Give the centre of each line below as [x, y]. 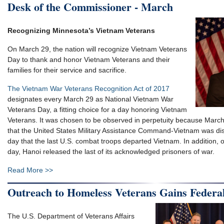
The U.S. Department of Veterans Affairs [71, 216]
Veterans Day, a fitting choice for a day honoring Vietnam [97, 109]
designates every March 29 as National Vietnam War [90, 99]
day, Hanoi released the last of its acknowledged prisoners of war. [111, 151]
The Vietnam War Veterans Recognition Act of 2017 [88, 88]
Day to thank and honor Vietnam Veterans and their [89, 59]
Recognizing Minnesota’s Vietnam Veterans [81, 30]
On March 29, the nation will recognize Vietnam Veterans [97, 49]
